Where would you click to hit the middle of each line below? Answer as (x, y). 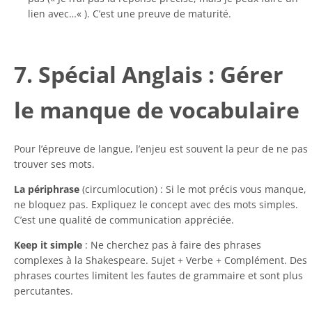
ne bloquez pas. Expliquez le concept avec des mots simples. (156, 204)
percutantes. (44, 290)
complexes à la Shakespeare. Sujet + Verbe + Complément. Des (161, 260)
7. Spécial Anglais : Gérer (149, 74)
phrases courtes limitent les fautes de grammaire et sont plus (158, 275)
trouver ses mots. (54, 164)
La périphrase (47, 189)
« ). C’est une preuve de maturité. (154, 13)
